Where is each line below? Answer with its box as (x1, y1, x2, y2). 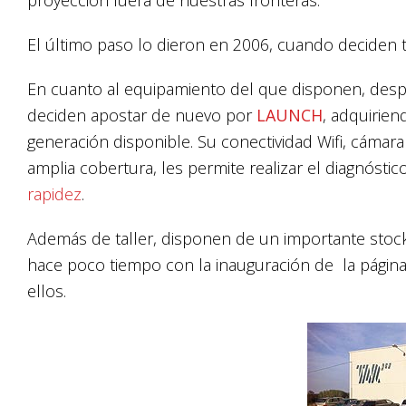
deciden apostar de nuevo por (27, 104, 256, 127)
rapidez (27, 183, 82, 206)
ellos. (27, 280, 66, 303)
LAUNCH (256, 104, 323, 127)
